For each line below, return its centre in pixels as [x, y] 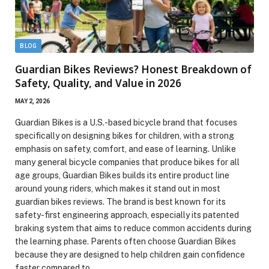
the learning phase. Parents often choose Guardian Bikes [125, 242]
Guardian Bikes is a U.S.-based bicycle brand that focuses [126, 123]
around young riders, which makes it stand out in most [118, 189]
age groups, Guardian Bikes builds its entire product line [122, 176]
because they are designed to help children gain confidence [130, 255]
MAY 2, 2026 [32, 101]
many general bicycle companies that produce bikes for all [127, 162]
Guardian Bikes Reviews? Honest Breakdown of [133, 70]
